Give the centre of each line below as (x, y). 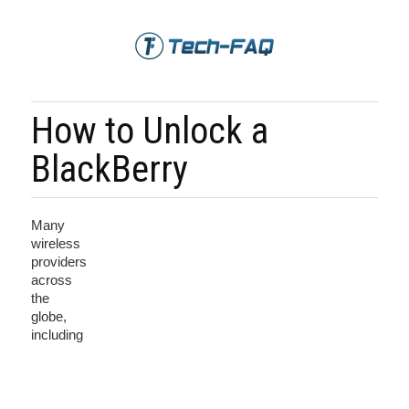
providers (59, 262)
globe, (49, 316)
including (57, 335)
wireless (56, 243)
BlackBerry (110, 169)
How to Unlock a (150, 131)
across (52, 280)
